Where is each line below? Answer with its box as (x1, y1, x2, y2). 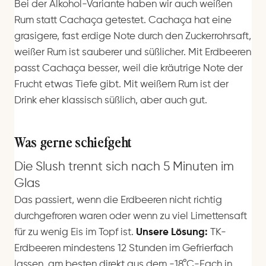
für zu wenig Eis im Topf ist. (14, 227, 136, 238)
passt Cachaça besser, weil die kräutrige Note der (14, 64, 243, 74)
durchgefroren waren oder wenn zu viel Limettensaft (14, 211, 247, 222)
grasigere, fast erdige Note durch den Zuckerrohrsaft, (14, 31, 251, 42)
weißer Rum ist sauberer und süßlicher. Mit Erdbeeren (14, 47, 251, 58)
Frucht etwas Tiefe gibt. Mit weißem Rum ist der (14, 80, 229, 90)
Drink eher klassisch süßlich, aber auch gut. (14, 96, 207, 106)
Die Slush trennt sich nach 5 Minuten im (14, 161, 234, 174)
